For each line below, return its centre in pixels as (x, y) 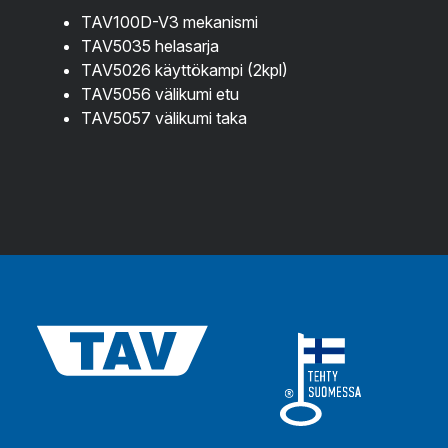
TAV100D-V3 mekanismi (169, 22)
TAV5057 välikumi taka (164, 118)
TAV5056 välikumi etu (160, 94)
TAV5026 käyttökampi (162, 70)
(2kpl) (265, 70)
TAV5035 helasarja (150, 46)
